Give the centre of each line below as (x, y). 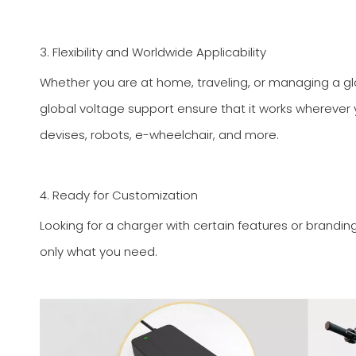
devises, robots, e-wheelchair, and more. (159, 135)
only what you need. (99, 252)
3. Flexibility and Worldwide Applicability (153, 52)
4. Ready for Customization (119, 195)
